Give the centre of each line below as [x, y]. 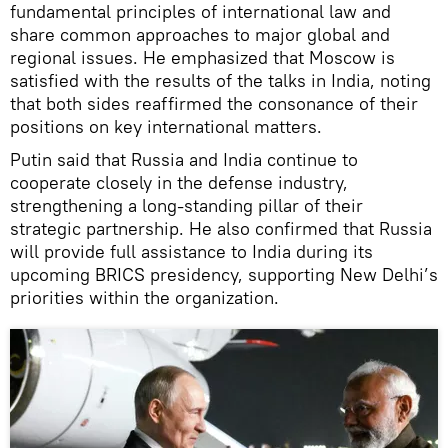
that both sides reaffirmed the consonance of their [214, 103]
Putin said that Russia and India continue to [184, 159]
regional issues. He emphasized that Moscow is [202, 57]
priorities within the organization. [144, 297]
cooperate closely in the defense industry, [179, 182]
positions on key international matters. [166, 126]
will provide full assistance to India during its [191, 251]
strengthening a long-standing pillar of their [186, 205]
